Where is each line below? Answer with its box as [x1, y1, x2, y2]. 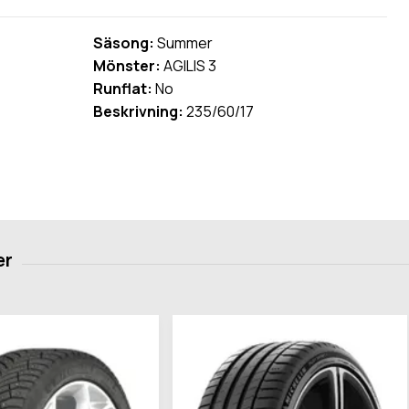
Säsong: [92, 33, 154, 54]
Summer [153, 33, 213, 54]
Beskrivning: [92, 101, 184, 122]
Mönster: [92, 56, 161, 77]
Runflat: [92, 79, 152, 100]
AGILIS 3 [160, 56, 216, 77]
